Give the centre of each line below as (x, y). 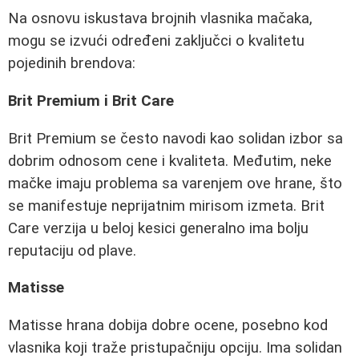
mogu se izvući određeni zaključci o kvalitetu (156, 41)
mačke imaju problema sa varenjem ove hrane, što (175, 183)
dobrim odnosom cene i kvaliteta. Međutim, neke (170, 161)
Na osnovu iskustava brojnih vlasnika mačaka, (160, 19)
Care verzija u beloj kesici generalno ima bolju (158, 228)
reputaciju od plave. (72, 250)
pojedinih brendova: (72, 64)
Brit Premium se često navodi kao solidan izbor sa (175, 138)
